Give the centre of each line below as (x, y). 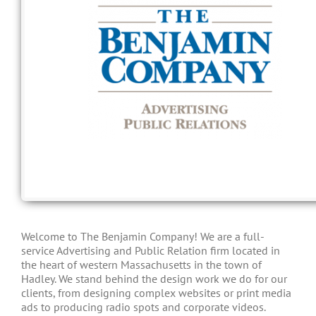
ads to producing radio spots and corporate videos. (144, 306)
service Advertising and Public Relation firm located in (151, 250)
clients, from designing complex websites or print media (156, 292)
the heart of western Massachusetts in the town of (141, 264)
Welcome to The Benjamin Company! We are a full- (143, 236)
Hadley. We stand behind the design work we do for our (154, 278)
